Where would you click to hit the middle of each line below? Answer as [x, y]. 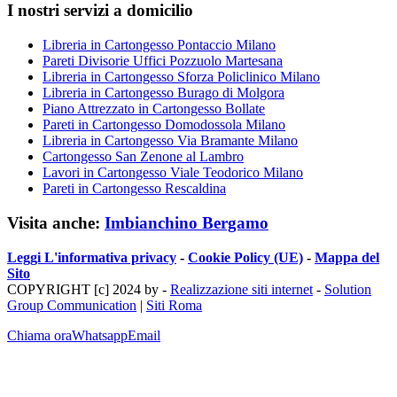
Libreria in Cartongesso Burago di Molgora [163, 93]
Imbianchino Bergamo [187, 222]
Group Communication [72, 305]
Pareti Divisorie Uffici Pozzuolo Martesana [163, 61]
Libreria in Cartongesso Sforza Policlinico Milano [181, 77]
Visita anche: [56, 222]
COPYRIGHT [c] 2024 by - [89, 289]
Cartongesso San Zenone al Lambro [143, 157]
